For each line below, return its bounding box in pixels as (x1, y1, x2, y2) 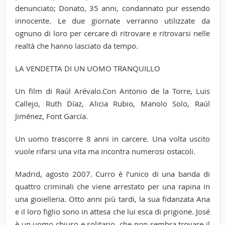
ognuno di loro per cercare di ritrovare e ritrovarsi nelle (15, 28, 210, 38)
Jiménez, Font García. (15, 110, 88, 121)
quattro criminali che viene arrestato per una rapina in (15, 181, 210, 191)
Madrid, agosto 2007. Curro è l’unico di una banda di (15, 168, 210, 179)
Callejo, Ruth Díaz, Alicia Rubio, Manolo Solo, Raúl (15, 98, 210, 108)
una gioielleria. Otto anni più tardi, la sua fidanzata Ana (15, 193, 210, 204)
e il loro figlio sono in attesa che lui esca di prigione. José (15, 206, 210, 216)
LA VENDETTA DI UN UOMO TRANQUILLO (15, 63, 160, 73)
